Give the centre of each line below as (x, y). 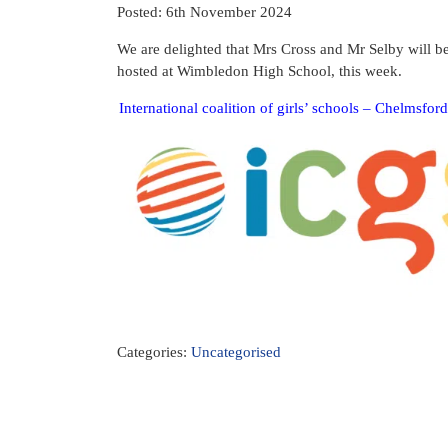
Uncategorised (236, 352)
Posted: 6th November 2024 (204, 12)
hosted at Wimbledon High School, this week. (259, 71)
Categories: (154, 352)
